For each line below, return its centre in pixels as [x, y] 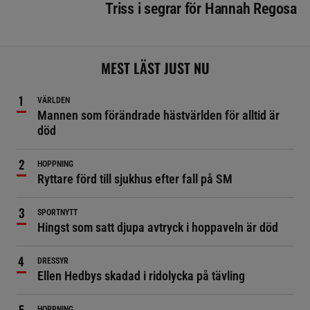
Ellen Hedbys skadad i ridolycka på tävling [141, 275]
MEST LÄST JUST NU [155, 67]
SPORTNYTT [57, 212]
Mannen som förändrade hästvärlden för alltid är [158, 115]
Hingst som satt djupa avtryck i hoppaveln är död [158, 227]
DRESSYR [53, 261]
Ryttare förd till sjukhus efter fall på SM [135, 179]
